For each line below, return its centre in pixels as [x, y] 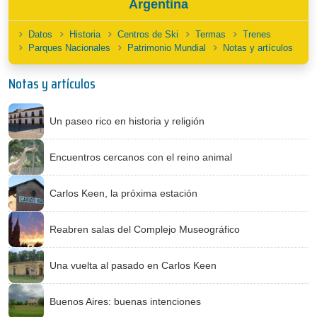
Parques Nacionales [69, 48]
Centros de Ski [148, 34]
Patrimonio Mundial [167, 48]
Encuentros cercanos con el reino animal [141, 157]
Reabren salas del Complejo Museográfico [145, 229]
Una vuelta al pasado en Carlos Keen [133, 265]
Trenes [257, 34]
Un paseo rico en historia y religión [127, 121]
